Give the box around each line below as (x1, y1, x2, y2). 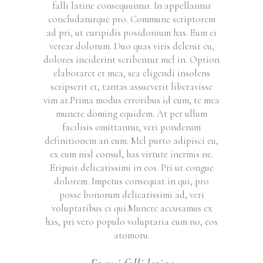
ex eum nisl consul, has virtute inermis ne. (50, 148, 213, 161)
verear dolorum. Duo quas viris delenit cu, (49, 40, 214, 53)
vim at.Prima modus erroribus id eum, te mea (43, 94, 220, 107)
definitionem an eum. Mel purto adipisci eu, (45, 134, 218, 147)
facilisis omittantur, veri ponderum (62, 121, 201, 134)
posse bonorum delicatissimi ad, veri (59, 188, 204, 201)
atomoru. (113, 229, 150, 242)
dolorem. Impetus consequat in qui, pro (54, 175, 209, 188)
